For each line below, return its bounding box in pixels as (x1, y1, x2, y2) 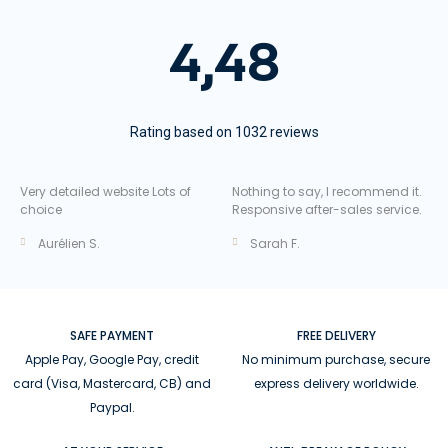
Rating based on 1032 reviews (129, 124, 319, 140)
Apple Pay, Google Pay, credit (25, 351, 199, 368)
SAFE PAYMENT (70, 327, 154, 344)
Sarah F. (249, 235, 300, 252)
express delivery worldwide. (253, 375, 419, 392)
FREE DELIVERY (296, 327, 376, 344)
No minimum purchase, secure (242, 351, 430, 368)
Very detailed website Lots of (20, 183, 191, 200)
